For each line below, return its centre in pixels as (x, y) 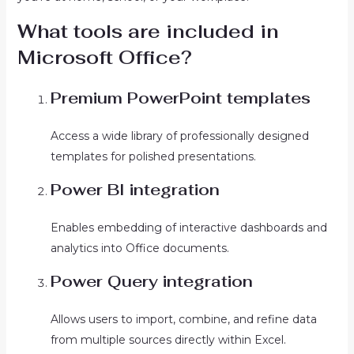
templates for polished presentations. (153, 156)
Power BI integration (135, 190)
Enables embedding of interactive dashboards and (188, 228)
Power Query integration (151, 281)
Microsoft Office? (104, 57)
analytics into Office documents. (139, 248)
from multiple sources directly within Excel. (168, 340)
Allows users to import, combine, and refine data (183, 319)
